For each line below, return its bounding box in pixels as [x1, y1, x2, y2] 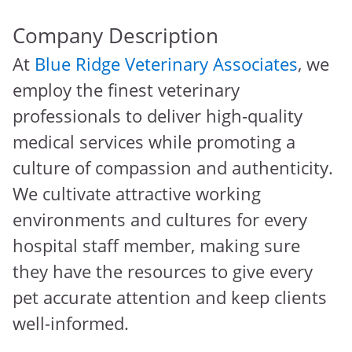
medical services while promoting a [13, 130, 295, 154]
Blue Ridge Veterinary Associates [35, 52, 298, 76]
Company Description [13, 22, 218, 49]
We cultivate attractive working [13, 181, 261, 206]
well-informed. [13, 311, 129, 335]
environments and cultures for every [13, 207, 307, 232]
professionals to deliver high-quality [13, 104, 302, 128]
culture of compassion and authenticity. [13, 156, 333, 180]
